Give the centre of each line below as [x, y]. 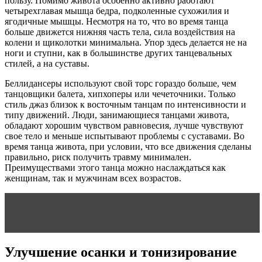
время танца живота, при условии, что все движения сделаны [128, 146]
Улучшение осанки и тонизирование [121, 252]
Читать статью [48, 207]
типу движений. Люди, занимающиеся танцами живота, [117, 115]
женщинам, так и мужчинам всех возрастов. [93, 178]
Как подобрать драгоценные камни [159, 207]
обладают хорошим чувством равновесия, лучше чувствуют [124, 125]
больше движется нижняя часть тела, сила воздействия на [120, 32]
